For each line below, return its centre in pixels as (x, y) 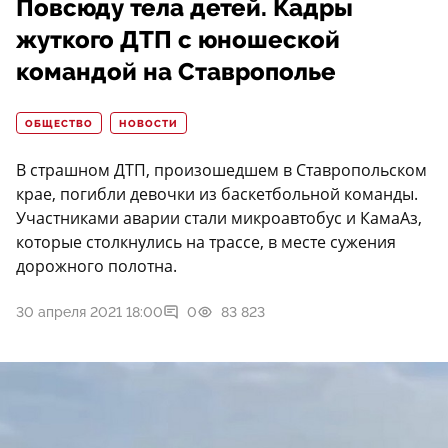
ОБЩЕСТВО (59, 124)
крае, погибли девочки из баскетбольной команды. (217, 194)
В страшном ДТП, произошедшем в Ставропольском (221, 170)
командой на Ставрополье (176, 72)
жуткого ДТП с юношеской (178, 40)
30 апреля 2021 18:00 (89, 312)
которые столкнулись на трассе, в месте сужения (206, 242)
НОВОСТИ (148, 124)
